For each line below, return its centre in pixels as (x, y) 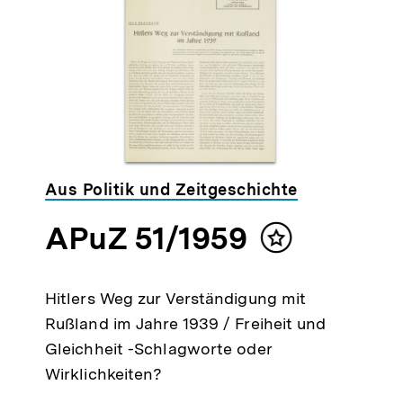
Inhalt (298, 246)
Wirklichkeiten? (103, 374)
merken (304, 264)
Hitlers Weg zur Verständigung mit (175, 299)
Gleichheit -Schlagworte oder (158, 349)
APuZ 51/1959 (146, 239)
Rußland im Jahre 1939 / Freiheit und (185, 324)
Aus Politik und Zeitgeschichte (171, 190)
